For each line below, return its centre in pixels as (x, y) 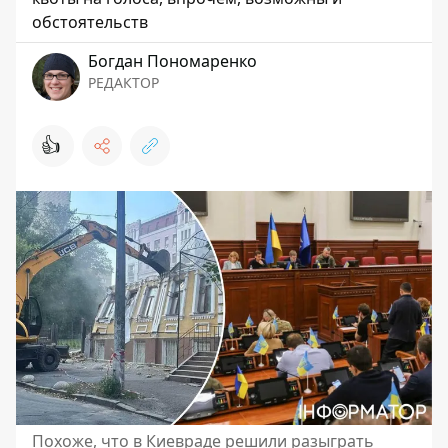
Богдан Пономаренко (172, 61)
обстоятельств (90, 22)
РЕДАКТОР (123, 82)
